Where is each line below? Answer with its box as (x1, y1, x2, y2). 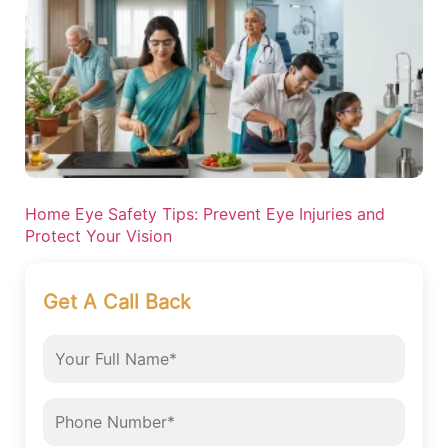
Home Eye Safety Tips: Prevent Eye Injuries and (25, 203, 385, 224)
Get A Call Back (43, 289, 191, 314)
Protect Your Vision (25, 225, 172, 246)
